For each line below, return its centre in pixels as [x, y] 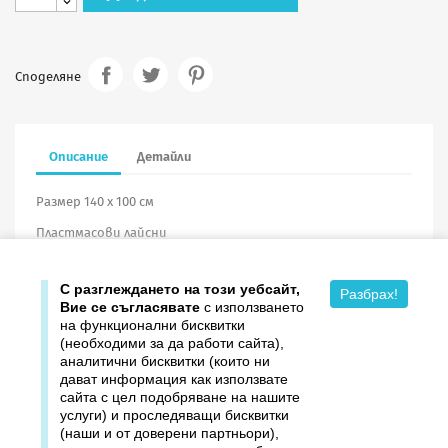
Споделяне [48, 77]
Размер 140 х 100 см [95, 201]
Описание [79, 157]
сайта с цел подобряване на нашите [180, 397]
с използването [252, 307]
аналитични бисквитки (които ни [165, 361]
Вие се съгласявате [130, 307]
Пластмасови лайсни [101, 232]
